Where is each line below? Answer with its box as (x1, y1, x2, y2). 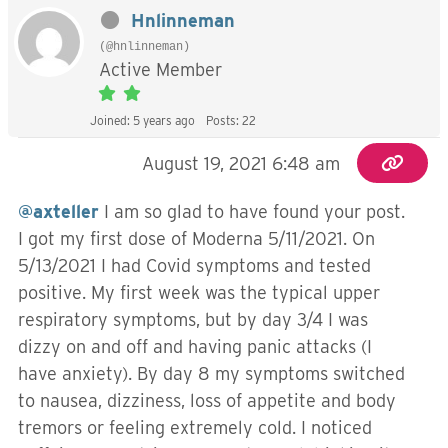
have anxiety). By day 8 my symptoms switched (18, 363, 405, 384)
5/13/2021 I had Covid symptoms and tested (18, 255, 371, 276)
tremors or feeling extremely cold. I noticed (18, 417, 372, 438)
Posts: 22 (206, 113, 256, 128)
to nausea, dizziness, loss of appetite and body (18, 390, 396, 411)
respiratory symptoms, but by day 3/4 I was (18, 309, 368, 330)
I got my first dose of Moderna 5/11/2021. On (18, 228, 375, 249)
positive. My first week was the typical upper (18, 282, 380, 303)
